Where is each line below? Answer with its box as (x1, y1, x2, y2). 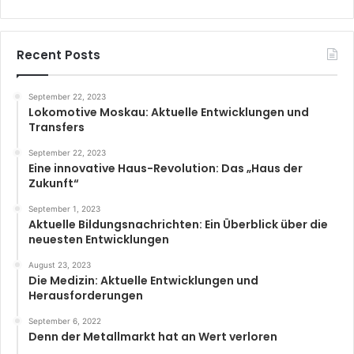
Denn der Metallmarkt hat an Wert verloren (28, 329, 277, 345)
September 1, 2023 (28, 204, 100, 214)
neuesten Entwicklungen (28, 232, 169, 248)
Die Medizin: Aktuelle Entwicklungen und (28, 273, 258, 289)
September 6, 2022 (28, 316, 101, 326)
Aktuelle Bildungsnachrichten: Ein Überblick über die (28, 217, 328, 233)
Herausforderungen (28, 288, 143, 304)
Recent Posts (17, 47, 100, 64)
